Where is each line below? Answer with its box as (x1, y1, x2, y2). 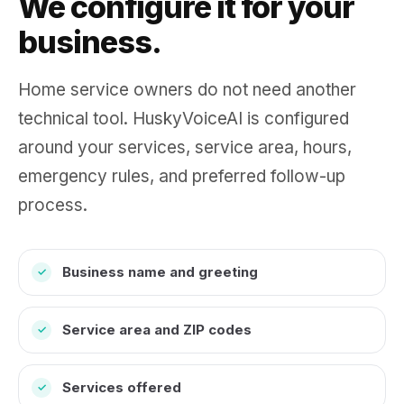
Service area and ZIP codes (62, 321, 252, 338)
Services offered (62, 379, 181, 396)
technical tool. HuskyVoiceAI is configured (18, 108, 349, 129)
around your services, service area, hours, (18, 137, 352, 158)
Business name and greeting (62, 263, 258, 280)
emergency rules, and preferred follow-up (18, 166, 345, 187)
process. (18, 195, 87, 216)
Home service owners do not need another (18, 79, 356, 100)
